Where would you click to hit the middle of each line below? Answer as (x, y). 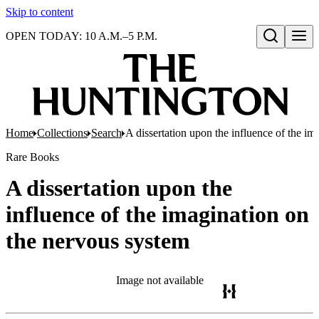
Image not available (159, 280)
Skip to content (40, 12)
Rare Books (32, 157)
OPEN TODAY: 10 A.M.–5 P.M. (82, 36)
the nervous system (98, 241)
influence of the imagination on (157, 214)
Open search (288, 51)
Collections (62, 133)
